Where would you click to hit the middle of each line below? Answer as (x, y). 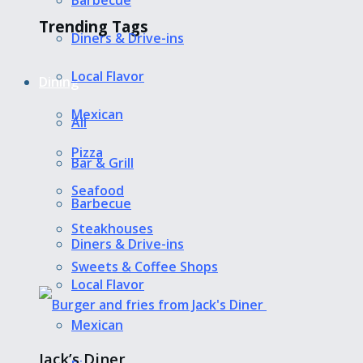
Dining (59, 82)
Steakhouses (112, 229)
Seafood (98, 191)
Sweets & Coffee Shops (145, 267)
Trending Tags (94, 26)
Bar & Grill (102, 163)
